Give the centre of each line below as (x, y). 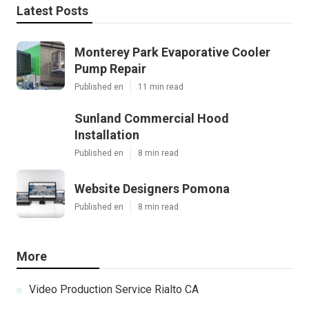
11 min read (161, 87)
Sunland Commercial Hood (152, 119)
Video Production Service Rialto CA (114, 290)
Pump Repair (110, 69)
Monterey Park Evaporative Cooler (172, 52)
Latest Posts (52, 11)
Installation (107, 135)
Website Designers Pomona (152, 189)
